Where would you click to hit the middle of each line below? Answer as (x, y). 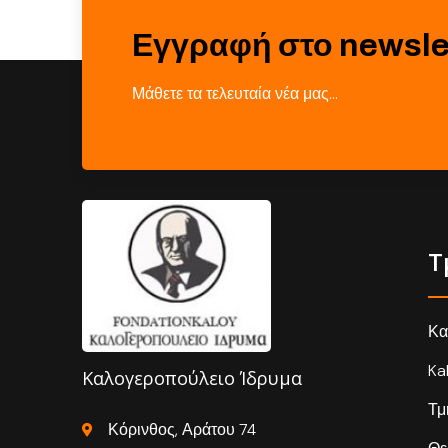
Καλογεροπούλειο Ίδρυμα (192, 377)
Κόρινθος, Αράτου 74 (181, 430)
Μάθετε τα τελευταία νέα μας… (235, 93)
